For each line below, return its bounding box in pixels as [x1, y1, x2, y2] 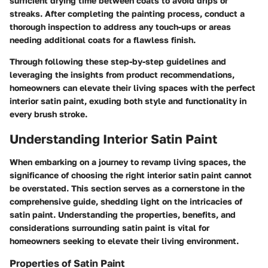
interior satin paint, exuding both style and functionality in [10, 96, 246, 106]
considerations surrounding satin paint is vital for [10, 222, 209, 233]
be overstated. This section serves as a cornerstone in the [10, 182, 245, 193]
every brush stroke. [10, 109, 87, 119]
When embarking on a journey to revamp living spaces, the [10, 156, 246, 167]
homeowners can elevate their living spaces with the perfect [10, 83, 255, 93]
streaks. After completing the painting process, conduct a [10, 8, 245, 19]
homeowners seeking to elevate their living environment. [10, 235, 239, 246]
